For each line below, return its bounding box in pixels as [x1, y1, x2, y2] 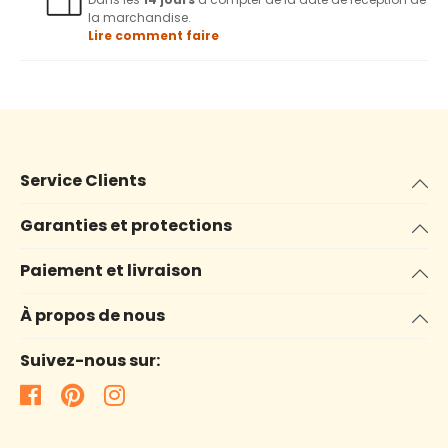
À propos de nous [20, 304, 165, 328]
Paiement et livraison [20, 259, 202, 283]
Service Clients [20, 169, 146, 193]
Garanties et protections [20, 214, 232, 238]
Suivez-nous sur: [20, 349, 160, 373]
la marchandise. [88, 9, 191, 27]
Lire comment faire [88, 27, 219, 45]
